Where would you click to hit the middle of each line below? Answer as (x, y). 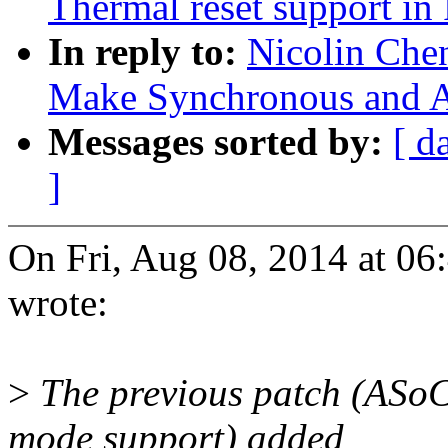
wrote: (58, 303)
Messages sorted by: (220, 142)
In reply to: (147, 52)
